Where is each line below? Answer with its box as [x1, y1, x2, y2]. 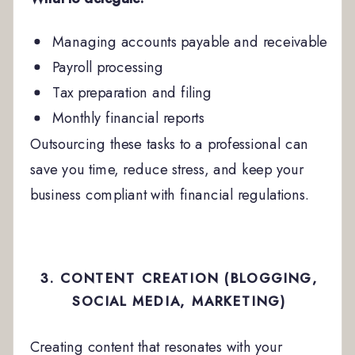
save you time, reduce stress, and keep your [29, 158, 303, 180]
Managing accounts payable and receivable [52, 31, 328, 52]
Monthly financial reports [52, 107, 204, 129]
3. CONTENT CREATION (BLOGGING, [40, 268, 319, 288]
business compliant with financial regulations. [29, 184, 310, 205]
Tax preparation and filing [52, 82, 212, 104]
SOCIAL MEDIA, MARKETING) [72, 292, 287, 312]
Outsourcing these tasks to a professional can [29, 132, 309, 155]
